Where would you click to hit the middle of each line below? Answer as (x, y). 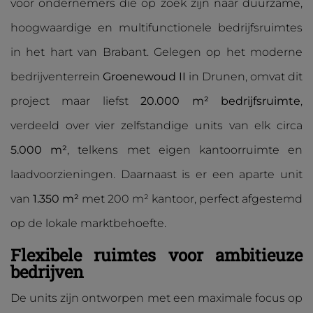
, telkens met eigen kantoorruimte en (185, 150)
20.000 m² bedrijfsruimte (221, 101)
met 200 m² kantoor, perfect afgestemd (191, 199)
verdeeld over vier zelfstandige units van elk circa (156, 125)
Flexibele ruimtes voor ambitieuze (156, 255)
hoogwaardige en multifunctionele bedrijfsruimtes (156, 28)
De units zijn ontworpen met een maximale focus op (156, 298)
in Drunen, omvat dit (244, 77)
